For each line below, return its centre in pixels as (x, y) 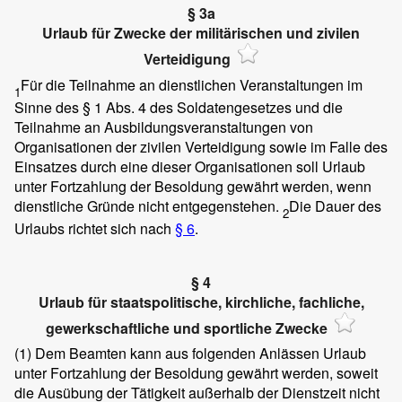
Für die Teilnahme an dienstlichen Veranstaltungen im (192, 84)
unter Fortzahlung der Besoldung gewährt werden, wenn (193, 186)
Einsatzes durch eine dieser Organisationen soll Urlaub (190, 166)
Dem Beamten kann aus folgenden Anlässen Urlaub (199, 354)
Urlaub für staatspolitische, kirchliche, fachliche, (201, 301)
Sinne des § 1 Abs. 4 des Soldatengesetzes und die (179, 107)
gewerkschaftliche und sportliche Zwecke (187, 328)
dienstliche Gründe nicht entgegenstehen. (149, 205)
